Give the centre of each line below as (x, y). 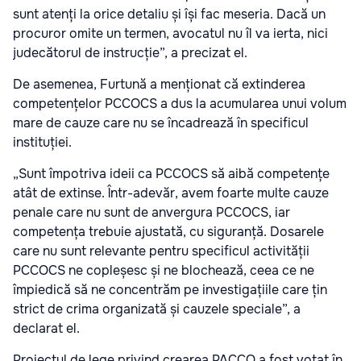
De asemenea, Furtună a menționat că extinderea (159, 84)
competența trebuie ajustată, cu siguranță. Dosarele (168, 231)
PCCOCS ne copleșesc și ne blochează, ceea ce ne (164, 270)
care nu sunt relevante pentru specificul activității (161, 251)
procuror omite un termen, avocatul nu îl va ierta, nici (170, 33)
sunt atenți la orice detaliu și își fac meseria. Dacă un (169, 14)
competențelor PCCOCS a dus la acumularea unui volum (180, 103)
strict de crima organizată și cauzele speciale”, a (157, 309)
